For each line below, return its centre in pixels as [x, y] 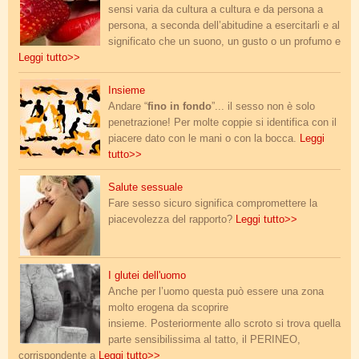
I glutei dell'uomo [147, 276]
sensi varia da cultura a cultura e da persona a [216, 10]
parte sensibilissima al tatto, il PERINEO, [204, 340]
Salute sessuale [145, 188]
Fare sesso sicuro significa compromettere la [213, 204]
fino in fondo [179, 107]
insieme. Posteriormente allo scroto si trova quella [224, 324]
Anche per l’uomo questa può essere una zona [216, 292]
